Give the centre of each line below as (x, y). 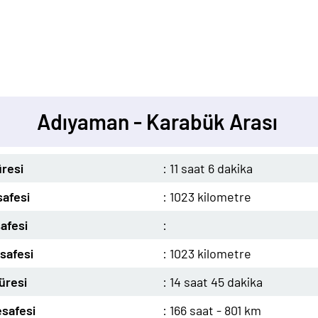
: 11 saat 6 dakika (209, 168)
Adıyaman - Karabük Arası (157, 121)
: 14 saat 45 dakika (214, 282)
